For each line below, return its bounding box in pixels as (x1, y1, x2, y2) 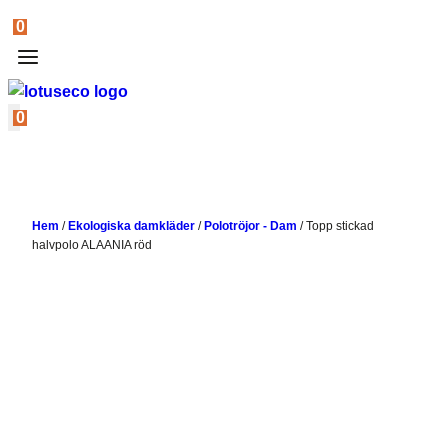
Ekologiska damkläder (68, 219, 195, 234)
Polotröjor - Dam (204, 219, 297, 234)
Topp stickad (306, 219, 374, 234)
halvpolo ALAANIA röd (32, 238, 152, 253)
